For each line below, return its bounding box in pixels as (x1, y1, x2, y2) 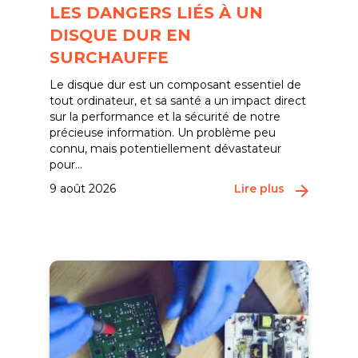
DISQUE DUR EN (50, 26, 192, 45)
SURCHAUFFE (50, 48, 169, 67)
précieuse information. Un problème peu (50, 125, 276, 140)
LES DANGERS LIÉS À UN (50, 3, 264, 22)
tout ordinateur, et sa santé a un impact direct (50, 93, 307, 108)
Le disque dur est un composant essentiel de (50, 78, 302, 92)
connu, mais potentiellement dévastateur (50, 141, 282, 156)
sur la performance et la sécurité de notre (50, 109, 281, 124)
